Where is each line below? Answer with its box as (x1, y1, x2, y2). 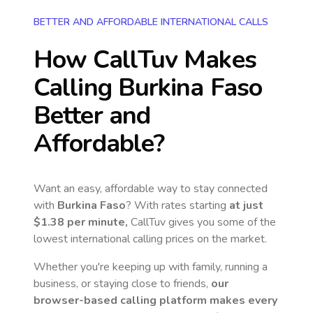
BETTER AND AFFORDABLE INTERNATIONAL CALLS (34, 15, 268, 29)
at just (229, 198, 263, 213)
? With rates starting (126, 198, 229, 213)
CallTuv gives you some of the (128, 214, 276, 230)
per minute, (64, 214, 128, 230)
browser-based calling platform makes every (34, 293, 277, 308)
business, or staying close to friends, (34, 276, 211, 291)
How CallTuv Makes (34, 43, 256, 77)
